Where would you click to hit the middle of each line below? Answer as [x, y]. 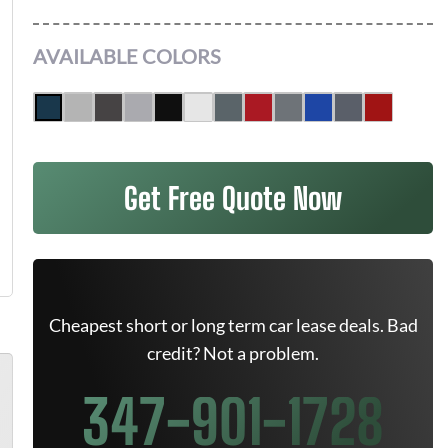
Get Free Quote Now [233, 198]
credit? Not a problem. [233, 353]
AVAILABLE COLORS [127, 56]
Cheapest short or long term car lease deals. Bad [233, 325]
